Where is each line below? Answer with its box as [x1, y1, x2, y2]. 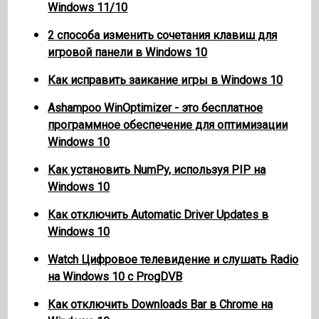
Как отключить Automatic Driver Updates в [48, 208, 269, 222]
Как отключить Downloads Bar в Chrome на [48, 298, 273, 312]
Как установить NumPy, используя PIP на [48, 163, 266, 177]
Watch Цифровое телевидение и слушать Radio [48, 253, 299, 267]
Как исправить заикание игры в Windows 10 [48, 73, 283, 88]
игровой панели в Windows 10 [48, 46, 208, 60]
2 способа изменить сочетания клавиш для [48, 28, 278, 43]
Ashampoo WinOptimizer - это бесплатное [48, 101, 263, 115]
